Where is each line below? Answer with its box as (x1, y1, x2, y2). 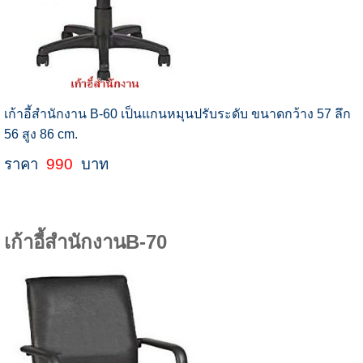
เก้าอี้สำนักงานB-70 (3, 230, 167, 253)
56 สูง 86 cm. (3, 126, 84, 141)
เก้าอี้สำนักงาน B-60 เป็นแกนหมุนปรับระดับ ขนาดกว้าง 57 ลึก (3, 106, 351, 121)
